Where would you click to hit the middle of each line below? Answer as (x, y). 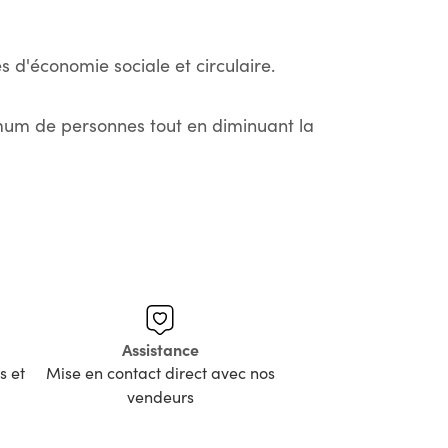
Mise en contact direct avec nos (160, 372)
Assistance (160, 348)
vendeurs (160, 396)
